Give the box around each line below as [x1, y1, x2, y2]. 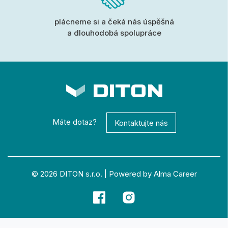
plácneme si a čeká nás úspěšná [54, 17, 174, 27]
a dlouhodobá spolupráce [67, 28, 161, 38]
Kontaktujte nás [114, 118, 168, 128]
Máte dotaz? [52, 117, 97, 127]
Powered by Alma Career [108, 169, 197, 179]
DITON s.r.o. [59, 169, 102, 179]
